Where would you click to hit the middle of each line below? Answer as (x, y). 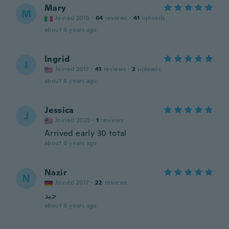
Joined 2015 (72, 18)
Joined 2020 (73, 120)
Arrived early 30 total (86, 133)
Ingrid (57, 59)
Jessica (59, 110)
